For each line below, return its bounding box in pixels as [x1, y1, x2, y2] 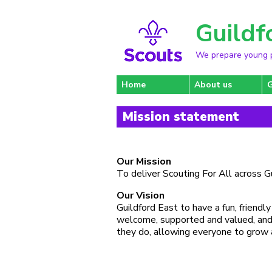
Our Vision [117, 189, 165, 202]
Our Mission [117, 155, 171, 168]
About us [194, 79, 232, 90]
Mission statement [123, 108, 239, 125]
